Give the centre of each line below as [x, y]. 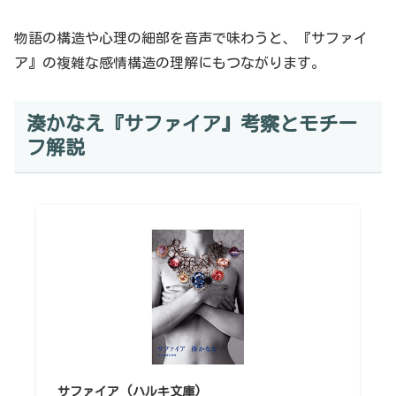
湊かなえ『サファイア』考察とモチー [191, 124]
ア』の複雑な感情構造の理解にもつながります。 [170, 62]
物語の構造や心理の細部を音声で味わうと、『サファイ [191, 38]
